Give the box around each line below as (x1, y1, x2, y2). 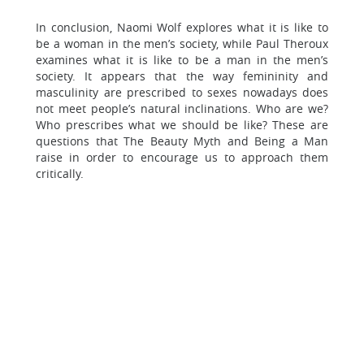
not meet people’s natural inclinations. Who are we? (36, 101, 328, 116)
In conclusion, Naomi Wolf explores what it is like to (36, 19, 328, 35)
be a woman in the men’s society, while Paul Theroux (36, 36, 328, 51)
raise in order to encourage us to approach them (36, 149, 328, 165)
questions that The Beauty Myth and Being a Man (36, 133, 328, 149)
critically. (36, 166, 84, 181)
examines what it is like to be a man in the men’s (36, 52, 328, 67)
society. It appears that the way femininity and (36, 68, 328, 84)
